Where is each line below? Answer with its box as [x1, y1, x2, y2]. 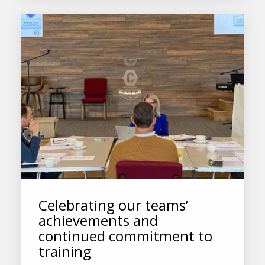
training [38, 241, 91, 261]
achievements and [38, 210, 158, 230]
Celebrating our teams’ [38, 195, 188, 215]
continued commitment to [38, 225, 212, 245]
